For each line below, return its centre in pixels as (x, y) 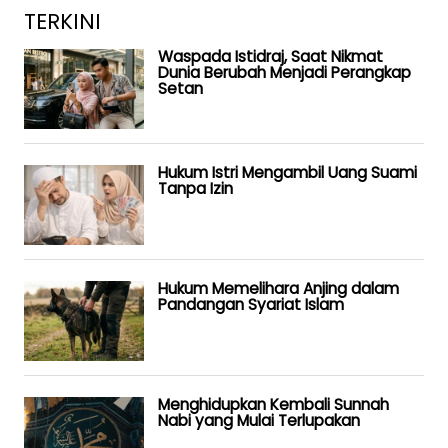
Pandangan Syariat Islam (251, 304)
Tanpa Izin (195, 188)
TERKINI (62, 21)
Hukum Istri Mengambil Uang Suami (287, 172)
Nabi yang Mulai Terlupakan (259, 420)
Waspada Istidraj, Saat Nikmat (270, 56)
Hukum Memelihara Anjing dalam (278, 288)
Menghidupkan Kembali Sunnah (273, 404)
